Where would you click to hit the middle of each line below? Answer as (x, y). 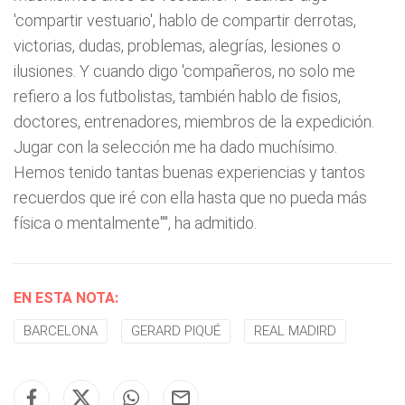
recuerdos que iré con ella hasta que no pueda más (190, 198)
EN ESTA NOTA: (66, 298)
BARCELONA (61, 331)
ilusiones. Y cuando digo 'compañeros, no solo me (184, 71)
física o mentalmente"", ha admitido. (135, 223)
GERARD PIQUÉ (176, 331)
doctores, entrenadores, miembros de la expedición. (194, 122)
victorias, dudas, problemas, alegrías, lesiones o (177, 46)
